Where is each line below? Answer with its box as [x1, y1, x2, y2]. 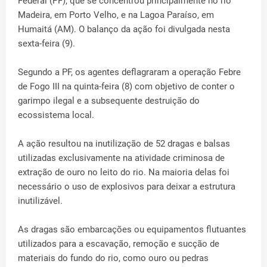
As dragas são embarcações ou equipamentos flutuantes [18, 223, 246, 235]
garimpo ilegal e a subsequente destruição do [18, 95, 200, 106]
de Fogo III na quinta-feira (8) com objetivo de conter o [18, 80, 235, 92]
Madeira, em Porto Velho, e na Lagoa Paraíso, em [18, 9, 214, 20]
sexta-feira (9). [18, 38, 75, 49]
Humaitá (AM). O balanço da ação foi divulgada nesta [18, 23, 230, 35]
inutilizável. [18, 195, 63, 206]
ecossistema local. [18, 109, 94, 120]
